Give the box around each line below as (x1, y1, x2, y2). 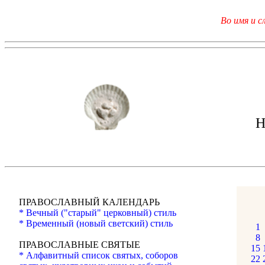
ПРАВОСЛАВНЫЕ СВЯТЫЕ (19, 240, 140, 250)
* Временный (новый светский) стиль (19, 218, 173, 228)
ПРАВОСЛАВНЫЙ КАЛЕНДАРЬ (19, 197, 160, 207)
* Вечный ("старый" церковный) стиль (19, 208, 176, 218)
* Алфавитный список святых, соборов (19, 250, 178, 260)
